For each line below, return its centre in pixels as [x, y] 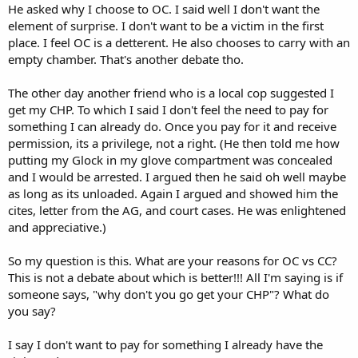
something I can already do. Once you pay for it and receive [172, 126]
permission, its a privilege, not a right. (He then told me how [174, 143]
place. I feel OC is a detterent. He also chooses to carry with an [179, 42]
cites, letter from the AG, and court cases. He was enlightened [177, 210]
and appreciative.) [57, 227]
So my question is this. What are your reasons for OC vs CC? [173, 260]
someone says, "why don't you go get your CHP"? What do [169, 294]
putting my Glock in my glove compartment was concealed [170, 159]
